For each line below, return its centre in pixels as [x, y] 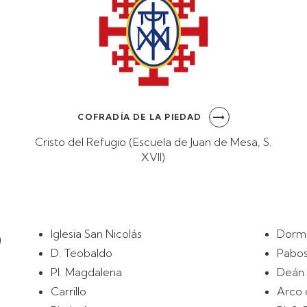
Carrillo [69, 291]
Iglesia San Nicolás [96, 234]
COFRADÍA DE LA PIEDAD [140, 117]
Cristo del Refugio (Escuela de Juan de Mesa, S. [153, 142]
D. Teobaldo [82, 253]
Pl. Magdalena [86, 272]
